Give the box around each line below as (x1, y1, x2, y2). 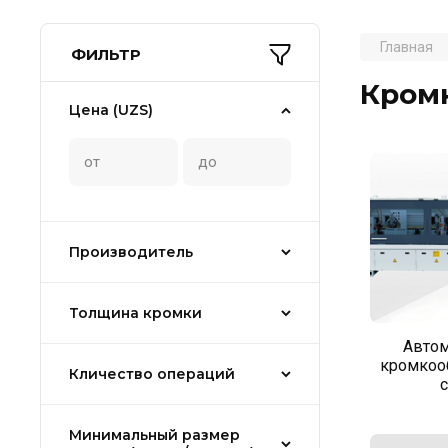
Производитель (69, 242, 193, 261)
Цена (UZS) (69, 100, 153, 119)
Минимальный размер (69, 425, 240, 444)
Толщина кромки (69, 303, 202, 322)
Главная (380, 38, 433, 55)
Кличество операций (69, 364, 235, 383)
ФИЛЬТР (71, 44, 141, 64)
